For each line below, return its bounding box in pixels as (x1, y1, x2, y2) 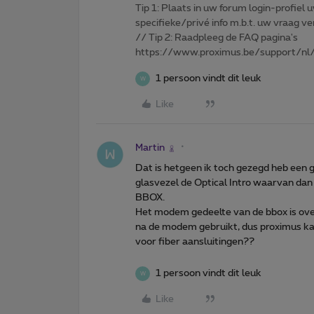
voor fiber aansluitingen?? (135, 237, 254, 247)
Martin (135, 143, 165, 153)
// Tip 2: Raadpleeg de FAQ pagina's (135, 33, 298, 43)
